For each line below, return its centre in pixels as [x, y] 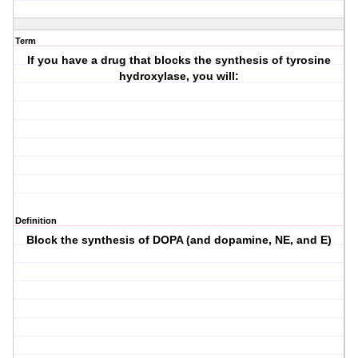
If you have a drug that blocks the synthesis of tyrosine [179, 60]
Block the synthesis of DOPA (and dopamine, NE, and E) [179, 240]
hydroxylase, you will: [179, 76]
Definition [36, 221]
